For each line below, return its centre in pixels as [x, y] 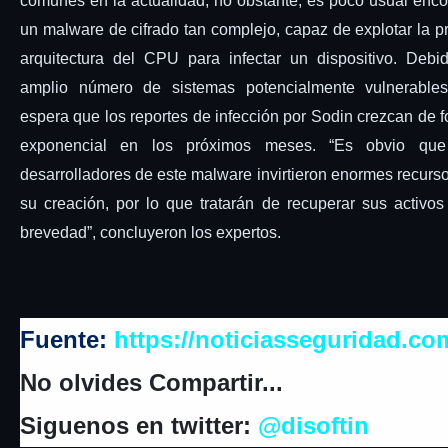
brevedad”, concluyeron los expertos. [152, 232]
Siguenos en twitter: [139, 425]
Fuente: [67, 339]
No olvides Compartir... [151, 382]
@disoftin [313, 425]
